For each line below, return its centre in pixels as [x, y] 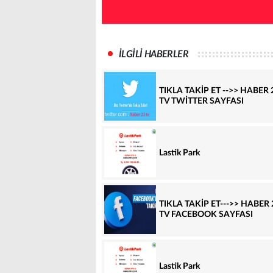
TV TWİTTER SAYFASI [201, 101]
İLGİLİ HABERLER [154, 55]
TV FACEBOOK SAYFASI [206, 215]
